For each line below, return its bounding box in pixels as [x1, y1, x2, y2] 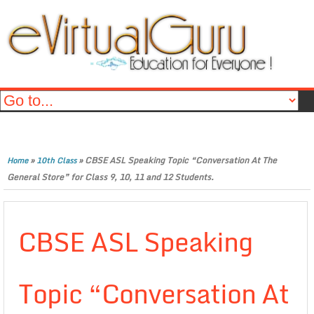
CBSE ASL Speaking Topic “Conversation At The [85, 153, 277, 167]
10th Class [36, 154, 76, 167]
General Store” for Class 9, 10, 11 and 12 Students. [7, 170, 214, 184]
